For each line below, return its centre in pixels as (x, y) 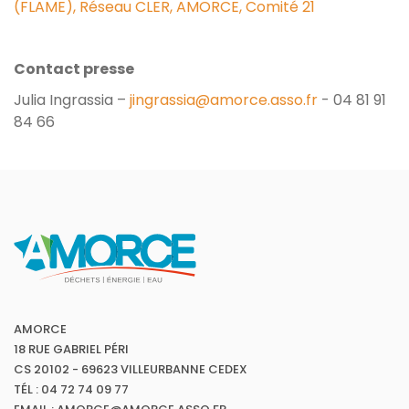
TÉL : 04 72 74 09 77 (71, 390)
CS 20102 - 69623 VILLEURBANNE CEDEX (131, 370)
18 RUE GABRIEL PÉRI (71, 350)
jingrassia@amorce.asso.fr (224, 100)
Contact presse (74, 68)
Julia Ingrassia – (72, 100)
